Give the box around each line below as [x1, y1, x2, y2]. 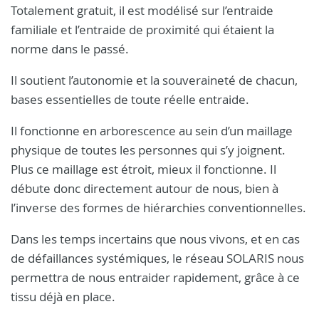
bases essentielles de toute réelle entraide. [11, 91, 249, 108]
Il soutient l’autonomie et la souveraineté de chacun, [11, 72, 298, 88]
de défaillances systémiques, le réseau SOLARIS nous [11, 250, 304, 266]
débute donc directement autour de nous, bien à [11, 180, 278, 197]
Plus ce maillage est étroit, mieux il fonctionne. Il [11, 161, 276, 177]
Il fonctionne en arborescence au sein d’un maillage [11, 122, 293, 139]
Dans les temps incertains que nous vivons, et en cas [11, 231, 300, 247]
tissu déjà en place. [11, 288, 115, 305]
